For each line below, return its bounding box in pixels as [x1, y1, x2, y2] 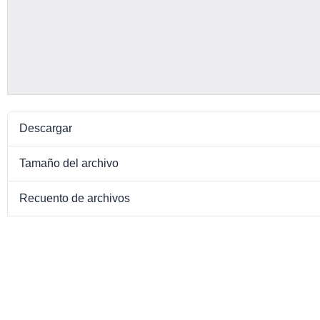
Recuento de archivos [19, 191, 130, 204]
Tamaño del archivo [19, 156, 119, 169]
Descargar [19, 121, 72, 134]
